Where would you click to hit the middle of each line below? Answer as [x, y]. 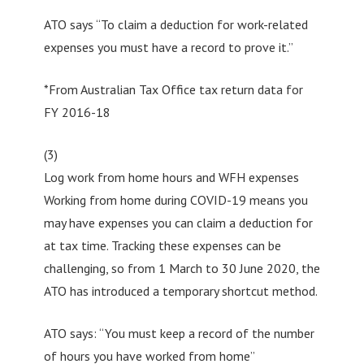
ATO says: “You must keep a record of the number [179, 333]
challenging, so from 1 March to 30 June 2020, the [182, 268]
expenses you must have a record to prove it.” [168, 47]
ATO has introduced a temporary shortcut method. [180, 290]
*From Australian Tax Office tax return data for [173, 89]
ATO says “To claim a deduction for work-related [175, 24]
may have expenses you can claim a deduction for [178, 222]
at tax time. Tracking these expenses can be [162, 245]
